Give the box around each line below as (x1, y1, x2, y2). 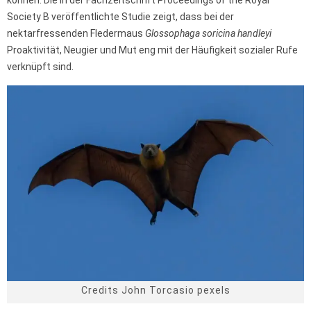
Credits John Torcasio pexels (81, 285, 230, 296)
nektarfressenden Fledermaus (7, 27, 145, 39)
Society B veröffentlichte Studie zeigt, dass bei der (7, 10, 234, 22)
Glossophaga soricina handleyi (145, 27, 271, 39)
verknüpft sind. (7, 60, 74, 72)
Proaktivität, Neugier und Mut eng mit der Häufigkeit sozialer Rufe (7, 44, 298, 56)
